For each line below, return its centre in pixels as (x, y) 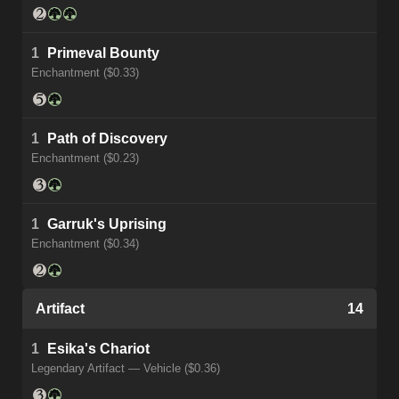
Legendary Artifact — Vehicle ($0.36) (126, 369)
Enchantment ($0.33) (85, 73)
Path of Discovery (107, 139)
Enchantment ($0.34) (85, 244)
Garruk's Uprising (107, 224)
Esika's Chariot (98, 349)
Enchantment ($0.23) (85, 159)
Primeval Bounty (103, 53)
